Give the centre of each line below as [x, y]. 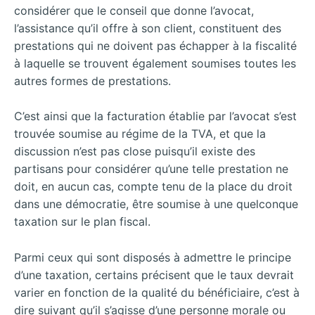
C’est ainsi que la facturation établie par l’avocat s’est [155, 116]
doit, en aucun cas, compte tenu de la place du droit [153, 187]
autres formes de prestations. [92, 81]
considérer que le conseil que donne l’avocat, [134, 10]
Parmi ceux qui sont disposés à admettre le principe [153, 257]
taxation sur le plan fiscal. [82, 222]
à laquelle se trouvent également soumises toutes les [155, 63]
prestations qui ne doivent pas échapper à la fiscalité [155, 45]
